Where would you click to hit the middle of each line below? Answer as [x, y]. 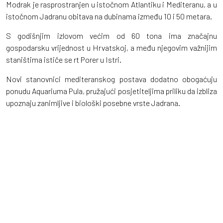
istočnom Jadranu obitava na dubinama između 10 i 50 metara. [109, 16]
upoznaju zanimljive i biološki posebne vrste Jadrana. [93, 103]
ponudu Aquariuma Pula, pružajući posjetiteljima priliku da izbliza [111, 91]
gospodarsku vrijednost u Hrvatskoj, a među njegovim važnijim [111, 47]
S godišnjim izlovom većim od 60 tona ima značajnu [111, 35]
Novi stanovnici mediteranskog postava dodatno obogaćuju [111, 79]
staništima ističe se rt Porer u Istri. [64, 59]
